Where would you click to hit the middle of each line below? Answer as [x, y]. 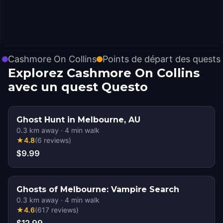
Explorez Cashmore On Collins [104, 73]
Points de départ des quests [162, 59]
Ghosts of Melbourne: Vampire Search [98, 189]
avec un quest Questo [78, 87]
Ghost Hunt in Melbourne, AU [78, 120]
